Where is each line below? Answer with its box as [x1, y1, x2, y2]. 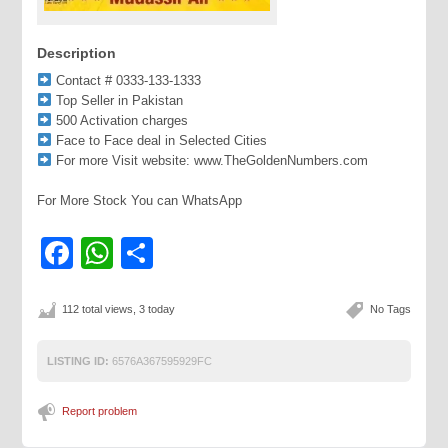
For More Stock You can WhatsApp [37, 193, 243, 208]
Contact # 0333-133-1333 [52, 73, 202, 88]
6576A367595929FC [109, 355, 213, 367]
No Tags [369, 303, 411, 315]
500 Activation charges [52, 113, 189, 128]
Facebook [73, 235, 216, 271]
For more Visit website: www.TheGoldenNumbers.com [52, 153, 369, 168]
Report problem [62, 405, 138, 417]
